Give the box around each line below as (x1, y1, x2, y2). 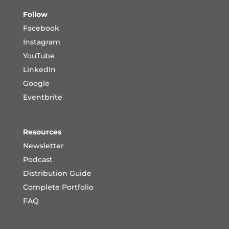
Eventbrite (22, 93, 62, 102)
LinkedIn (22, 65, 56, 75)
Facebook (22, 24, 59, 33)
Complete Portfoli (22, 182, 89, 192)
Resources (22, 127, 61, 137)
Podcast (22, 155, 53, 165)
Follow (22, 10, 48, 19)
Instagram (22, 37, 60, 47)
